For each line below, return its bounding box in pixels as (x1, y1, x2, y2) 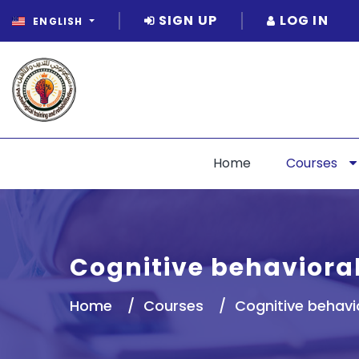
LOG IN (276, 10, 329, 30)
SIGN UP (155, 10, 218, 30)
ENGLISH (30, 14, 87, 28)
